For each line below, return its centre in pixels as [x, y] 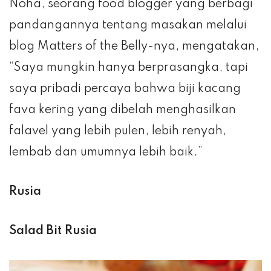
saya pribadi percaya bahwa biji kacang [125, 89]
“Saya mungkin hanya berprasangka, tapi [129, 67]
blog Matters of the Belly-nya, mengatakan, [134, 46]
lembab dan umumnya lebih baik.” [106, 152]
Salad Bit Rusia [53, 231]
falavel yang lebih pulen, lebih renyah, [118, 131]
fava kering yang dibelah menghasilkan [122, 110]
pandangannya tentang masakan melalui [128, 25]
